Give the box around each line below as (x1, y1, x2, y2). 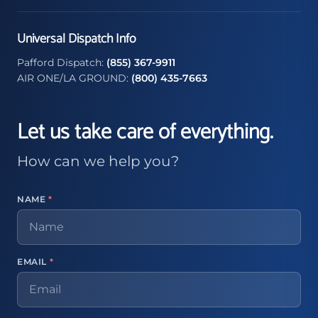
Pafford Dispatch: (17, 56, 106, 69)
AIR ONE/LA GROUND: (17, 72, 131, 84)
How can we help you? (17, 153, 179, 170)
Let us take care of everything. (17, 115, 273, 150)
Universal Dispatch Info (17, 28, 136, 50)
